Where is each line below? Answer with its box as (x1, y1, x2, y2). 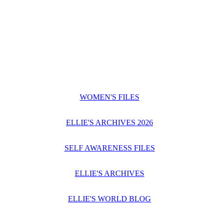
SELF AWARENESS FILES (64, 144, 155, 152)
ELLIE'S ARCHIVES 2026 (66, 118, 153, 127)
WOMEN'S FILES (80, 93, 139, 101)
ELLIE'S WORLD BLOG (68, 195, 151, 203)
